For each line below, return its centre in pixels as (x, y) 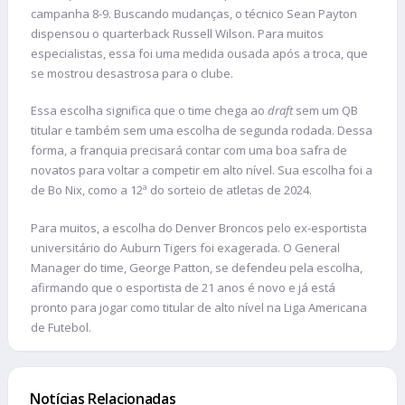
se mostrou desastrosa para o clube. (132, 73)
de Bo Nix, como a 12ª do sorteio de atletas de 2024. (171, 190)
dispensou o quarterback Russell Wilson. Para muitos (177, 33)
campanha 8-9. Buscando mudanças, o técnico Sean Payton (194, 13)
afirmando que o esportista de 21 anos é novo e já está (183, 287)
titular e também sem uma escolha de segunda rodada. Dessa (202, 131)
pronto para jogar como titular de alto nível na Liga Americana (199, 307)
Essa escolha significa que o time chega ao (149, 111)
